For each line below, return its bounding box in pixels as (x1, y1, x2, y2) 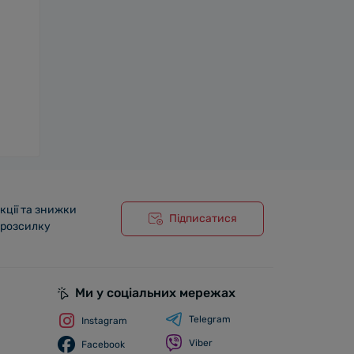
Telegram (189, 314, 231, 325)
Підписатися (168, 211, 237, 225)
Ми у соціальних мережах (75, 285, 235, 300)
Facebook (81, 339, 125, 350)
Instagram (81, 315, 127, 326)
